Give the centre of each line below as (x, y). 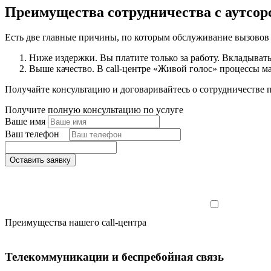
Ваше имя (25, 122)
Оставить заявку (40, 160)
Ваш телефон (33, 134)
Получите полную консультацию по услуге (94, 110)
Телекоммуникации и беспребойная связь (114, 257)
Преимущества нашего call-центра (76, 223)
